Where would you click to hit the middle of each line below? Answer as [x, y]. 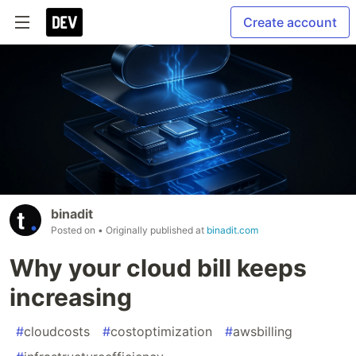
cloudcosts [57, 331]
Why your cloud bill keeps [158, 267]
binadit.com [232, 230]
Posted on [74, 230]
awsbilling [263, 331]
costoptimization [161, 331]
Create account [290, 22]
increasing [71, 297]
